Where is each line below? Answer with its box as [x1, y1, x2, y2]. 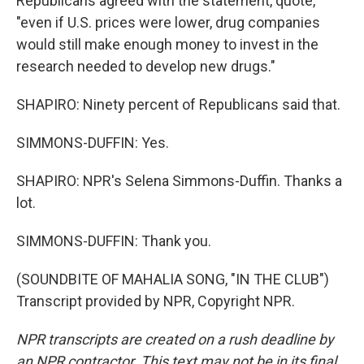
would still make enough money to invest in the [16, 36, 318, 53]
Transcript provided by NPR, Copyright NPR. [16, 292, 295, 310]
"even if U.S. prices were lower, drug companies [16, 14, 320, 31]
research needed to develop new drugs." [16, 58, 275, 75]
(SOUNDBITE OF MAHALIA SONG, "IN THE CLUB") [16, 271, 329, 288]
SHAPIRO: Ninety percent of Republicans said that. [16, 96, 340, 113]
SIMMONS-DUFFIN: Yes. [16, 134, 169, 151]
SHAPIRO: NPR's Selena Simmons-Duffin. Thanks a [16, 172, 342, 189]
